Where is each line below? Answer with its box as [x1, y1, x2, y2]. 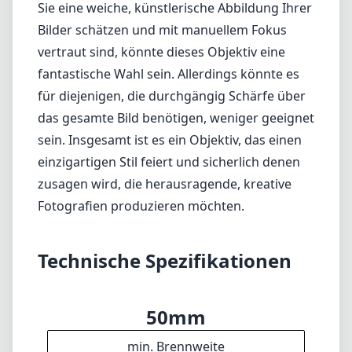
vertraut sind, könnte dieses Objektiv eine [38, 43, 285, 60]
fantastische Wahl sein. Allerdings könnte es [38, 65, 299, 82]
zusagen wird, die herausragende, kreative [38, 175, 291, 192]
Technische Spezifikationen [38, 247, 291, 273]
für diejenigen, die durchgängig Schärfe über [38, 87, 306, 104]
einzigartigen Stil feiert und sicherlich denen [38, 153, 300, 170]
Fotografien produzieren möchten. [38, 197, 244, 214]
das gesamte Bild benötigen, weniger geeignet [38, 109, 314, 126]
